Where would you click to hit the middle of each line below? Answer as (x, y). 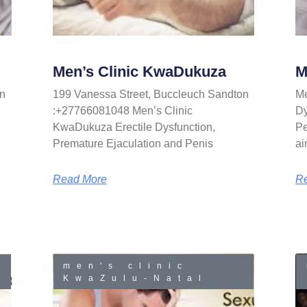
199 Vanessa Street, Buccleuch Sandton (150, 95)
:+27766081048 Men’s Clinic (122, 111)
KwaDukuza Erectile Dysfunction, (134, 127)
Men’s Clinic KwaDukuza (139, 72)
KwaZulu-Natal (135, 278)
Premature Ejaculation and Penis (133, 144)
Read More (79, 180)
